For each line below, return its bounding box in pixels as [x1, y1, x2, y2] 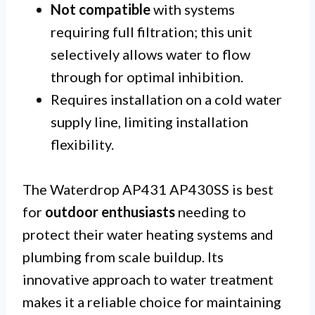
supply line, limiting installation [51, 113, 248, 131]
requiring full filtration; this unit [51, 23, 252, 41]
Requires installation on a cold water [51, 91, 282, 108]
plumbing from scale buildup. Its [22, 248, 224, 266]
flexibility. [51, 136, 114, 153]
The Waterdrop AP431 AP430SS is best [22, 181, 274, 198]
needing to [175, 203, 246, 221]
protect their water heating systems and [22, 226, 274, 243]
